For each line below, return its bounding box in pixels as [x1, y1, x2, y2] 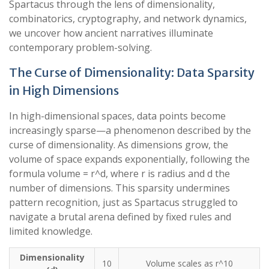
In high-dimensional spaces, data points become [9, 109, 226, 122]
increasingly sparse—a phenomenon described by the [9, 124, 251, 137]
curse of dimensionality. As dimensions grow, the [9, 138, 228, 151]
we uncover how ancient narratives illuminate [9, 26, 213, 40]
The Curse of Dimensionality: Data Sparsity [9, 65, 255, 80]
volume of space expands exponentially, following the [9, 153, 250, 166]
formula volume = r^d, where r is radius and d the [9, 167, 230, 180]
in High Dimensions [9, 83, 119, 98]
